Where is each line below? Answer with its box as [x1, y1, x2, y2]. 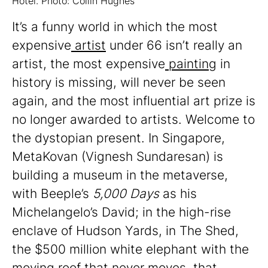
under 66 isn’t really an [106, 37, 242, 53]
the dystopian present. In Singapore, [12, 130, 225, 145]
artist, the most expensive [12, 56, 165, 71]
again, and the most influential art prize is [12, 93, 255, 108]
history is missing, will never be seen [12, 74, 226, 90]
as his [159, 185, 197, 201]
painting [165, 56, 217, 71]
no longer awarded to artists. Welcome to [12, 111, 255, 127]
